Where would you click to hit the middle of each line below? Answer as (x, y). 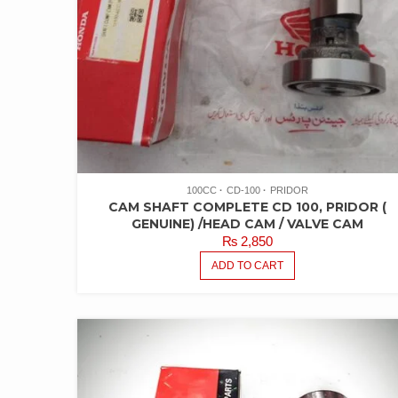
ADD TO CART (248, 266)
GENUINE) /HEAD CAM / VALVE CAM (248, 224)
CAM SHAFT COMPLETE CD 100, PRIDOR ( (248, 207)
